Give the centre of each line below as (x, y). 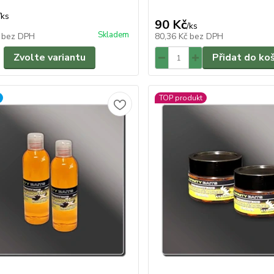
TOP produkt (181, 98)
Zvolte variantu (49, 57)
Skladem (114, 35)
